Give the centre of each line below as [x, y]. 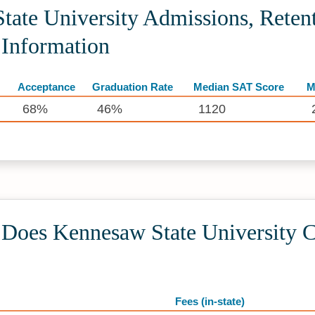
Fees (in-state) [210, 301]
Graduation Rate [133, 86]
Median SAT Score [239, 86]
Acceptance [46, 86]
